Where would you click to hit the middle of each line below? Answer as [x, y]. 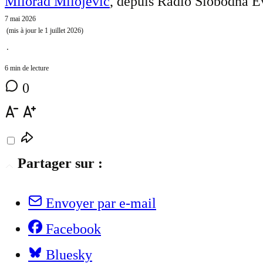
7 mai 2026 [20, 19]
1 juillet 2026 [63, 31]
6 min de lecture [27, 68]
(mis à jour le [25, 31]
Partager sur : [60, 163]
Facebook [73, 229]
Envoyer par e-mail [101, 203]
